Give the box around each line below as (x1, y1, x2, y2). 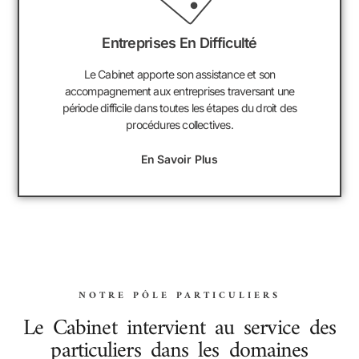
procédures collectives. (126, 118, 233, 132)
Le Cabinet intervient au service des (22, 309, 337, 349)
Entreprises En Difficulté (102, 34, 257, 52)
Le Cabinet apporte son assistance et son (83, 67, 276, 82)
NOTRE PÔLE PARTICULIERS (79, 288, 280, 305)
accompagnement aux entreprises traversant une (64, 84, 295, 99)
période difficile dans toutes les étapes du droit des (62, 101, 297, 115)
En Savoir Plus (140, 152, 219, 167)
